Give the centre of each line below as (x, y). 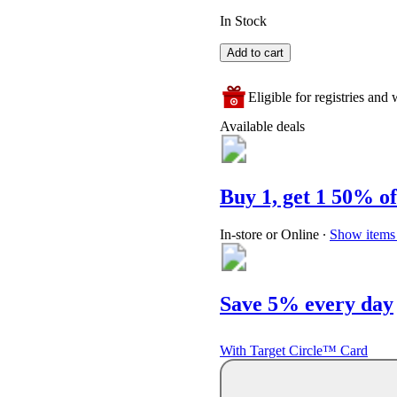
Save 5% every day (307, 304)
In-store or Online (269, 234)
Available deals (262, 127)
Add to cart (255, 53)
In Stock (243, 21)
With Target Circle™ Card (294, 350)
